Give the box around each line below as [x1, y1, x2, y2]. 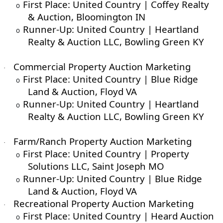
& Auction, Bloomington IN [27, 10, 145, 23]
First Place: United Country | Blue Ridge [22, 73, 198, 86]
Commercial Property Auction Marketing [13, 60, 191, 73]
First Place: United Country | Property [22, 147, 189, 160]
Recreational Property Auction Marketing [13, 197, 194, 210]
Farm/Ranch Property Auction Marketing [13, 135, 192, 148]
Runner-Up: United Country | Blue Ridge [22, 172, 202, 185]
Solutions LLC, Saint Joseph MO [27, 160, 167, 173]
